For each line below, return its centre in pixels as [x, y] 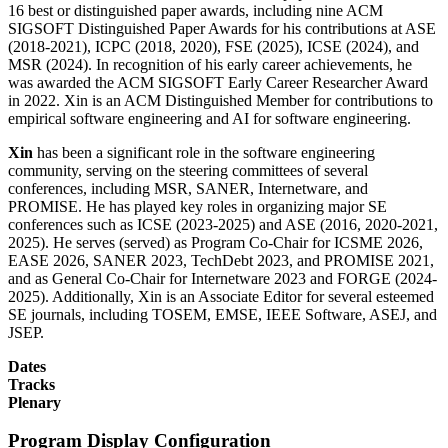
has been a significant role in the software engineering [204, 152]
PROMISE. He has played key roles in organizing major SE [197, 206]
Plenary [34, 402]
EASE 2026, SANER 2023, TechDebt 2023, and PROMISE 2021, [221, 260]
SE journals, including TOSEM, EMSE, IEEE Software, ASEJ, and [222, 314]
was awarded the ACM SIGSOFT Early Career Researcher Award [218, 82]
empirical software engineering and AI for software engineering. [209, 118]
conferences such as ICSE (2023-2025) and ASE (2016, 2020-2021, [223, 224]
